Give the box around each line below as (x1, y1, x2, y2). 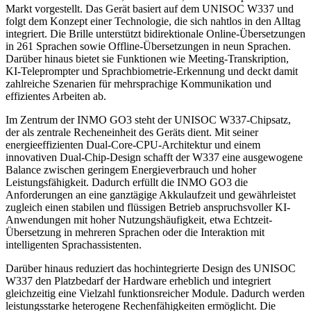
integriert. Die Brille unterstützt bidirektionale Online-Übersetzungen (6, 28, 305, 40)
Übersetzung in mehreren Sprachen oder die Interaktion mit (6, 226, 264, 239)
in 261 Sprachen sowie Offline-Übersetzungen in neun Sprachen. (6, 40, 291, 53)
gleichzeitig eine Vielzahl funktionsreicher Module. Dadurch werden (6, 287, 305, 300)
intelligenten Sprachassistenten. (6, 239, 142, 251)
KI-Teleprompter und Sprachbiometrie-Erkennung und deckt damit (6, 65, 298, 78)
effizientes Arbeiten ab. (6, 90, 106, 103)
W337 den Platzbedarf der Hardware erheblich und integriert (6, 275, 271, 287)
